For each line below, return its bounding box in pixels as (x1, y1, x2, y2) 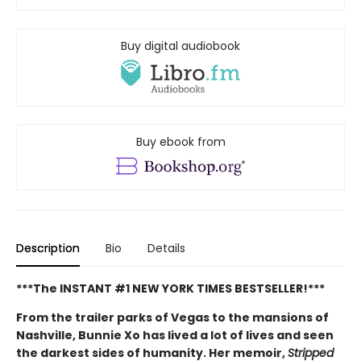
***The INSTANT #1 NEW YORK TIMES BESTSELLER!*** (16, 280, 325, 297)
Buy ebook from (135, 133, 226, 150)
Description (16, 239, 80, 256)
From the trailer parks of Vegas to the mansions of (16, 309, 329, 326)
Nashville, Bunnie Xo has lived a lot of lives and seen (16, 326, 334, 343)
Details (147, 239, 185, 256)
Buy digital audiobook (121, 38, 240, 55)
